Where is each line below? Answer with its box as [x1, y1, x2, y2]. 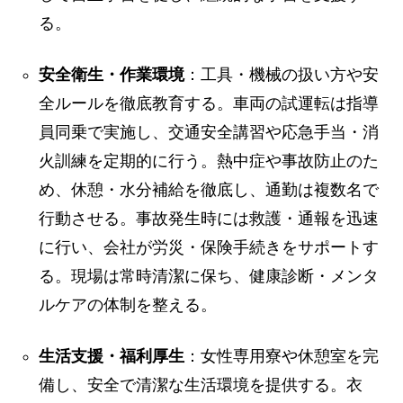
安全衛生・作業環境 [39, 66, 185, 84]
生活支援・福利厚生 [39, 347, 185, 365]
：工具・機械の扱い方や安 [184, 66, 380, 84]
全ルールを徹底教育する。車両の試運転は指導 [39, 94, 380, 112]
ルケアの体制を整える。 [39, 296, 218, 314]
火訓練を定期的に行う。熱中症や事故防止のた [39, 152, 380, 170]
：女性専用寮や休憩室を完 [184, 347, 380, 365]
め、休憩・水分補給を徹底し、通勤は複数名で [39, 181, 380, 199]
